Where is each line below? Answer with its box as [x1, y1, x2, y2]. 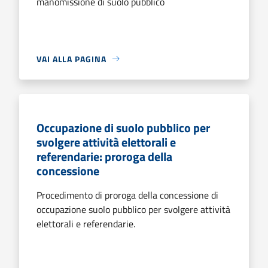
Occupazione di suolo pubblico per [36, 118, 210, 137]
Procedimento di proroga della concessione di [36, 187, 218, 202]
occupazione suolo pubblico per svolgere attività [36, 202, 230, 217]
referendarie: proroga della [36, 147, 172, 166]
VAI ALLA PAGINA [36, 52, 106, 65]
